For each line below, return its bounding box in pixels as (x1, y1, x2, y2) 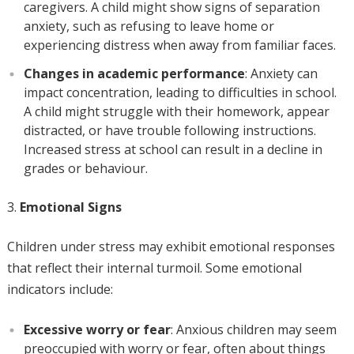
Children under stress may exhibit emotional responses (6, 238, 335, 255)
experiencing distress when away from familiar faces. (23, 36, 336, 54)
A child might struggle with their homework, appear (23, 103, 330, 120)
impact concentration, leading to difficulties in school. (23, 84, 337, 101)
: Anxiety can (244, 65, 318, 82)
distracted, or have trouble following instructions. (23, 122, 316, 139)
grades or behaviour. (23, 160, 148, 177)
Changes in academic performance (23, 65, 245, 82)
